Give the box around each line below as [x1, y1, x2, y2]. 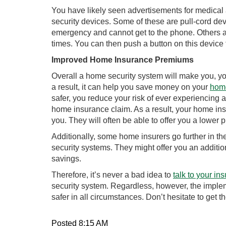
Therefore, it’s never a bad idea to [51, 171, 173, 179]
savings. [51, 154, 81, 163]
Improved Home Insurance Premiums [51, 55, 194, 64]
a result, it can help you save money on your [51, 83, 210, 91]
